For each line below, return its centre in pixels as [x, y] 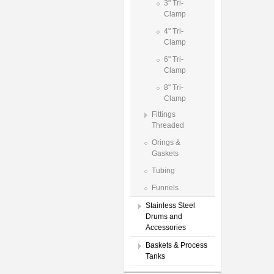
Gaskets [165, 154]
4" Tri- [174, 31]
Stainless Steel [170, 206]
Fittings [164, 114]
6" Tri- [174, 59]
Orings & [166, 143]
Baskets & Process [176, 245]
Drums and [164, 217]
